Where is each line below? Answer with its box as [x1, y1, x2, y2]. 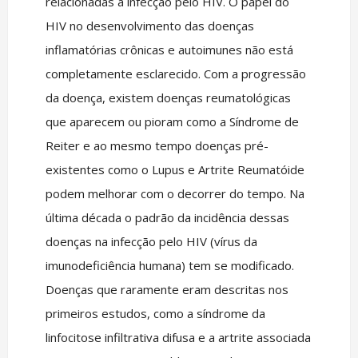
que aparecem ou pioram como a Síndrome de [45, 113, 299, 129]
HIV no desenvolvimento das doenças [45, 18, 254, 34]
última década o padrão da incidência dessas [45, 209, 289, 225]
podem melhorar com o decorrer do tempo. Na [45, 185, 304, 201]
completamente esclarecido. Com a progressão [45, 66, 306, 82]
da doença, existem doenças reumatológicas [45, 89, 291, 105]
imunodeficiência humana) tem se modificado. [45, 257, 294, 273]
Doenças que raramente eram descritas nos [45, 281, 288, 297]
